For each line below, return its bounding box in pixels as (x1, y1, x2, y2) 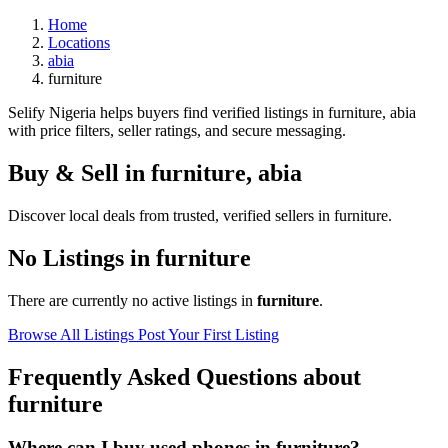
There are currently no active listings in (8, 291, 257, 309)
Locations (48, 34, 110, 51)
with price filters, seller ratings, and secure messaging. (8, 122, 346, 139)
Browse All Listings (8, 325, 138, 343)
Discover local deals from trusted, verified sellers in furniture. (8, 206, 392, 224)
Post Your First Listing (138, 325, 279, 343)
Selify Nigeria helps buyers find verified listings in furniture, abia (8, 104, 416, 121)
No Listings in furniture (8, 244, 251, 271)
